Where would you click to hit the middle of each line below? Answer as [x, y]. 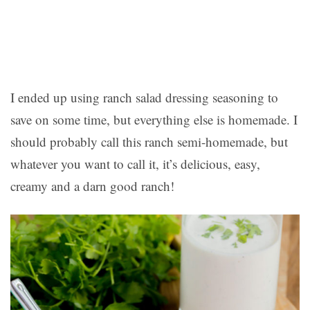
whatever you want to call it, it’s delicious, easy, [135, 164]
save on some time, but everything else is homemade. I [154, 120]
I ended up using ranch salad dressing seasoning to [144, 98]
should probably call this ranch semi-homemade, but [149, 142]
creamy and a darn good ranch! [92, 186]
